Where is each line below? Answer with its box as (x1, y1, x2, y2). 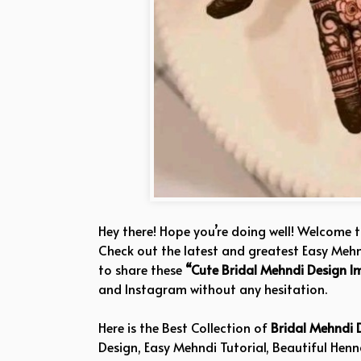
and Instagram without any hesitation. (98, 279, 327, 297)
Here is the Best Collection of (98, 317, 271, 336)
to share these (98, 259, 185, 278)
